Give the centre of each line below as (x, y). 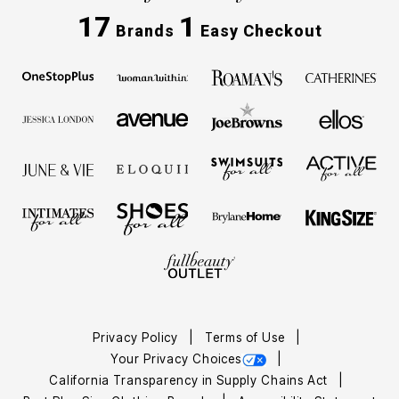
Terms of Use (246, 338)
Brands (145, 31)
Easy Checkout (259, 31)
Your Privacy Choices (176, 359)
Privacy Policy (137, 338)
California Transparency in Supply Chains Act (190, 381)
